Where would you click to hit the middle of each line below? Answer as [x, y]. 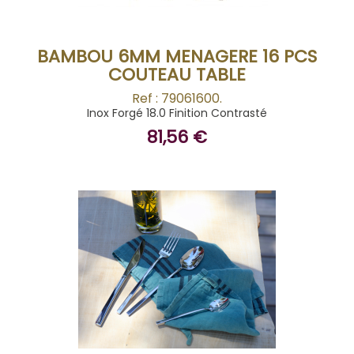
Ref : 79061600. [177, 98]
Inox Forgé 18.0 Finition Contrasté [177, 113]
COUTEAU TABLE [177, 75]
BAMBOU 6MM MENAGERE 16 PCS [177, 56]
